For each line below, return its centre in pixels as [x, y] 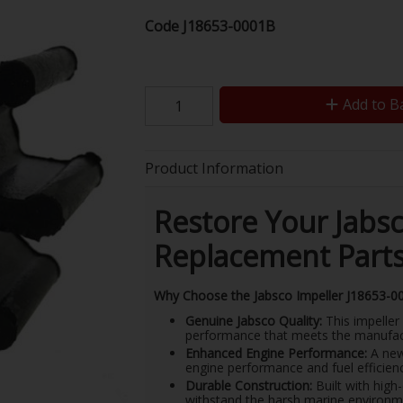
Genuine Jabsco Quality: [253, 320]
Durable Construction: [248, 386]
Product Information [214, 169]
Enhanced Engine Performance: [276, 353]
